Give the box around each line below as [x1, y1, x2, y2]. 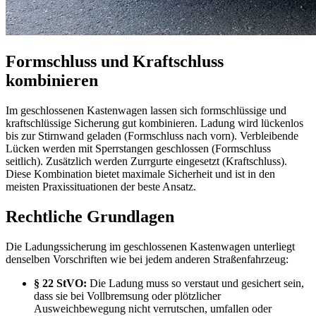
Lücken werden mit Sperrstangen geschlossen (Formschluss [6, 142, 271, 154]
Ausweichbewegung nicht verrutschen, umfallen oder [34, 302, 272, 315]
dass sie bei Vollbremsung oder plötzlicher [34, 289, 221, 302]
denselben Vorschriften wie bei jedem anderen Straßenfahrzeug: [6, 253, 288, 265]
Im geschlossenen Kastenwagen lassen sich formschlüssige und [6, 104, 286, 116]
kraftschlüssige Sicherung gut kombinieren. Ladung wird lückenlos [6, 116, 303, 129]
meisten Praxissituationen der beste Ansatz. [6, 180, 196, 193]
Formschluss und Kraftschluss [6, 52, 224, 71]
